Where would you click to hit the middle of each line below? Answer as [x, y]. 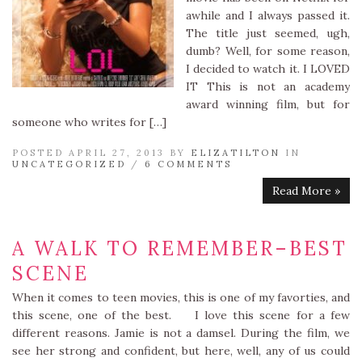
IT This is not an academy [268, 86]
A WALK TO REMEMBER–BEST [180, 248]
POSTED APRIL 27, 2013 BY [101, 153]
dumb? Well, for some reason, [268, 51]
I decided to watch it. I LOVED [268, 69]
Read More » [306, 191]
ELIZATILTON [236, 153]
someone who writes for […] [89, 122]
